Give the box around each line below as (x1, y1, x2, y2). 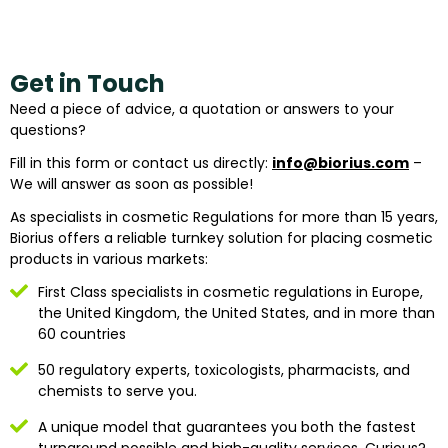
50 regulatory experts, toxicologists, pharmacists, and (37, 359, 410, 380)
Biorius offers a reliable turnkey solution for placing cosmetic (10, 227, 433, 248)
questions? (10, 119, 86, 140)
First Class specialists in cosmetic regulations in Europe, (37, 281, 423, 302)
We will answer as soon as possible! (10, 173, 253, 194)
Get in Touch (10, 66, 165, 100)
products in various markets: (10, 248, 208, 269)
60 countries (37, 323, 126, 344)
